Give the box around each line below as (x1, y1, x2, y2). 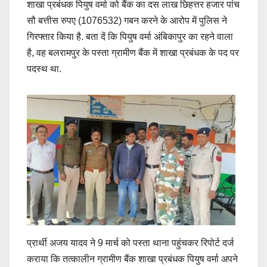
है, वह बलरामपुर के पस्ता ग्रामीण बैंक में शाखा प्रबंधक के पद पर (27, 48, 239, 58)
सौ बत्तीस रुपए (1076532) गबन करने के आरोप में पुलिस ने (27, 15, 227, 26)
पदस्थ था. (27, 64, 61, 74)
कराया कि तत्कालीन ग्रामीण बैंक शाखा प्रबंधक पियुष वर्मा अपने (27, 254, 238, 265)
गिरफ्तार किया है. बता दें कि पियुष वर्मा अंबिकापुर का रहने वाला (27, 32, 233, 42)
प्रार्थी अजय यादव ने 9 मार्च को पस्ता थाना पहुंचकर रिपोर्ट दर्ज (27, 238, 234, 249)
